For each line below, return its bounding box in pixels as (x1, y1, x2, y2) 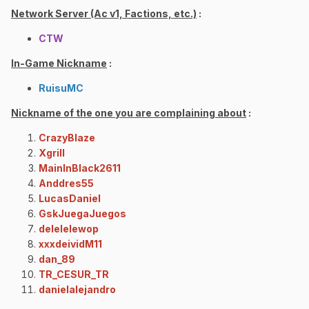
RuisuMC (39, 82, 83, 94)
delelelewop (39, 223, 99, 235)
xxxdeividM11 (39, 238, 102, 250)
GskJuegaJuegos (39, 208, 126, 220)
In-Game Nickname (11, 57, 107, 70)
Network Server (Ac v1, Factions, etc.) (11, 8, 197, 20)
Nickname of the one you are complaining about (11, 107, 246, 119)
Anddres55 (39, 177, 94, 190)
